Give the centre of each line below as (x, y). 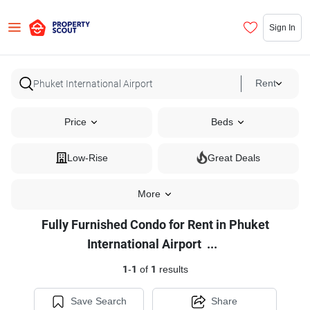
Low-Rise (87, 158)
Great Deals (234, 158)
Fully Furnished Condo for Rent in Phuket (155, 225)
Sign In (282, 27)
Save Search (98, 301)
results (172, 270)
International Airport (144, 244)
